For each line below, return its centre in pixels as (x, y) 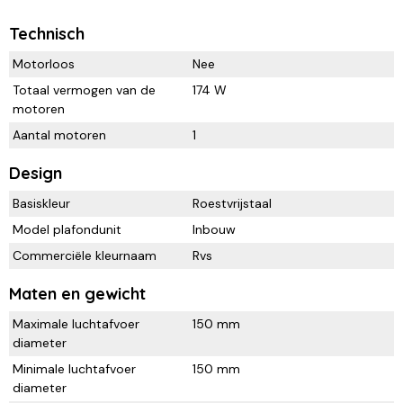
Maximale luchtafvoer (76, 323)
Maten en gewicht (77, 293)
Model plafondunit (67, 229)
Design (36, 173)
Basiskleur (41, 203)
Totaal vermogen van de (84, 90)
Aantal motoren (59, 134)
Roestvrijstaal (232, 203)
